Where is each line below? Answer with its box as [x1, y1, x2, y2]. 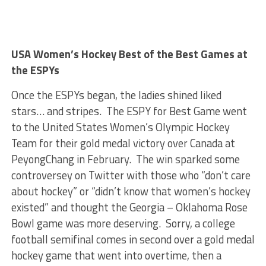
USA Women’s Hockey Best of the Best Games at [11, 46, 248, 62]
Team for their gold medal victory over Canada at [11, 135, 235, 151]
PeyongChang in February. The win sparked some [11, 151, 240, 167]
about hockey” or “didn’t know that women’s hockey [11, 183, 251, 199]
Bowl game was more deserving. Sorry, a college [11, 215, 235, 232]
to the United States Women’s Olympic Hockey [11, 119, 230, 135]
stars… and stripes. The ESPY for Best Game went [11, 103, 247, 119]
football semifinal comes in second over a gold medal [11, 231, 255, 248]
